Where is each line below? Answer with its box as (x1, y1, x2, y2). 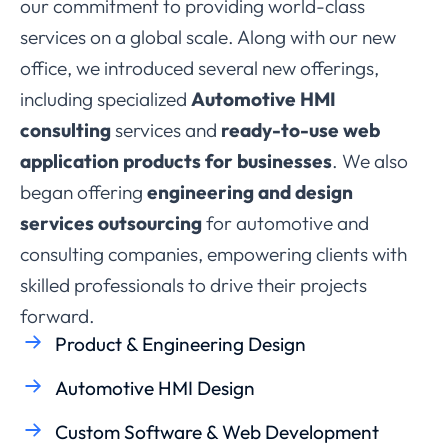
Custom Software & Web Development (55, 419, 379, 444)
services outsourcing (20, 210, 202, 235)
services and (111, 117, 221, 142)
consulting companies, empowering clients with (20, 241, 407, 266)
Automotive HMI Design (55, 375, 255, 400)
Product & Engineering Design (55, 331, 306, 356)
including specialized (20, 86, 191, 111)
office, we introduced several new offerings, (20, 55, 379, 80)
